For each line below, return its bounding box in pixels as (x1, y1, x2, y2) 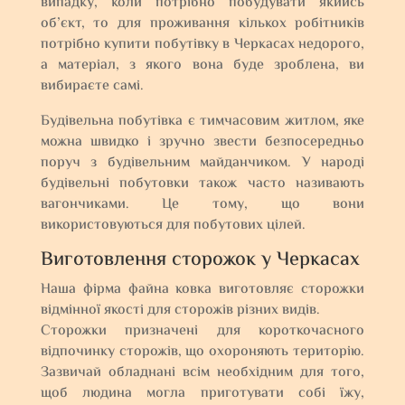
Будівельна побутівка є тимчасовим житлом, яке (40, 110, 365, 133)
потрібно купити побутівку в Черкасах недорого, (40, 33, 365, 56)
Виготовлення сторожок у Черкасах (40, 245, 360, 276)
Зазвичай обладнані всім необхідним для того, (40, 362, 365, 384)
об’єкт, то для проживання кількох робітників (40, 13, 365, 35)
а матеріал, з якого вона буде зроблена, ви (40, 54, 365, 77)
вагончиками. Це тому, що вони (40, 193, 365, 216)
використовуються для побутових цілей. (40, 214, 306, 237)
